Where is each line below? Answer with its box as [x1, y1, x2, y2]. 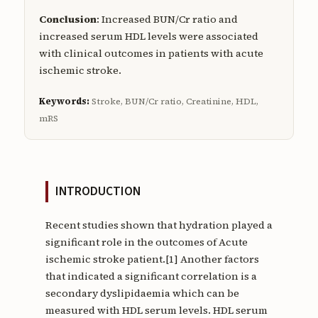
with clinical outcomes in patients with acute [38, 46, 263, 61]
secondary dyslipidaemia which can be [45, 286, 239, 301]
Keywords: [38, 95, 89, 108]
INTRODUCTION [55, 182, 141, 201]
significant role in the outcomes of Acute [45, 235, 248, 250]
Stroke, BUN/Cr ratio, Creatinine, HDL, [89, 95, 258, 108]
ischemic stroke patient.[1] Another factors [45, 252, 259, 267]
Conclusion [38, 12, 97, 27]
